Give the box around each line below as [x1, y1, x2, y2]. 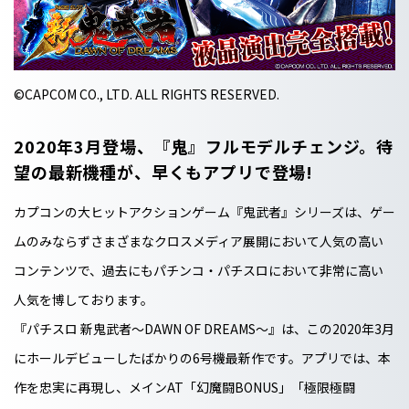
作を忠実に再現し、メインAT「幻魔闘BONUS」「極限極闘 [14, 377, 355, 396]
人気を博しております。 [14, 289, 153, 309]
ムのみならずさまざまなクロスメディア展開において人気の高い [14, 231, 383, 250]
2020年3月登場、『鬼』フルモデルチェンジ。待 [14, 133, 394, 158]
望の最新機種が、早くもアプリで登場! [14, 159, 314, 184]
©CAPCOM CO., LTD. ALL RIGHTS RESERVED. [14, 84, 279, 103]
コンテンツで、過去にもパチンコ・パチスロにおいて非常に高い [14, 260, 383, 279]
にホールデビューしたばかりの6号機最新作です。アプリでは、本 [14, 348, 391, 367]
